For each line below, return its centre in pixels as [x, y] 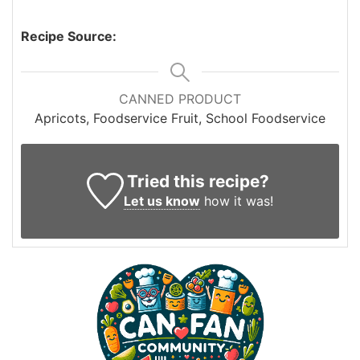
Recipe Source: [69, 36]
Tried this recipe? [198, 181]
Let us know [162, 200]
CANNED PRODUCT [180, 98]
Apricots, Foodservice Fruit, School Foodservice [180, 118]
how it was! [236, 200]
